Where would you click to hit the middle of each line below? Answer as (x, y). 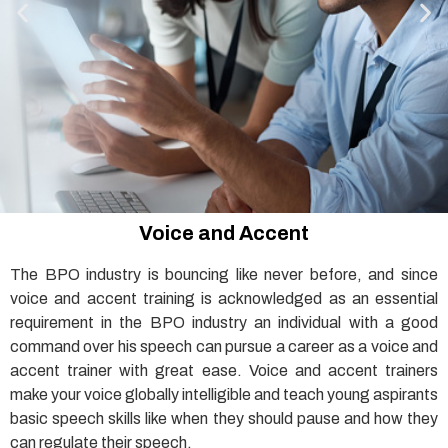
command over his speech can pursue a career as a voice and (224, 346)
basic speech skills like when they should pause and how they (224, 418)
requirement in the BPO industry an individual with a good (224, 322)
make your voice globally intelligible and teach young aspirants (224, 394)
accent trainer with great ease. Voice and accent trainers (224, 370)
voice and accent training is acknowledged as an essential (224, 298)
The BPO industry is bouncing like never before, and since (224, 274)
